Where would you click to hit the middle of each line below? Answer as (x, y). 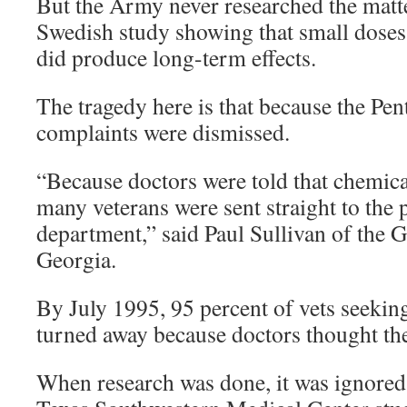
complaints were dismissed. (163, 132)
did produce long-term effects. (176, 57)
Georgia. (76, 259)
